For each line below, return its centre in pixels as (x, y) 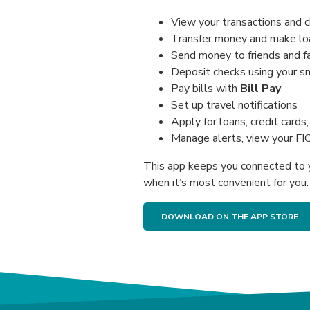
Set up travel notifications (234, 105)
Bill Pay (261, 89)
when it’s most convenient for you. (226, 183)
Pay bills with (206, 89)
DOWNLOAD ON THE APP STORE (230, 217)
